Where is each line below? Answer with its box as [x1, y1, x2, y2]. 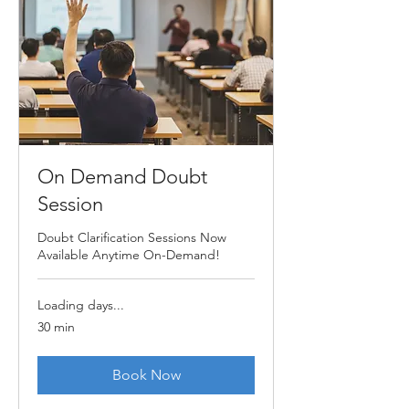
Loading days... [37, 297, 124, 314]
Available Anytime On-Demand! [37, 246, 220, 264]
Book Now [111, 366, 181, 384]
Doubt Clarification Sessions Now [37, 229, 226, 246]
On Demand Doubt [37, 164, 207, 190]
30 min [37, 319, 75, 336]
